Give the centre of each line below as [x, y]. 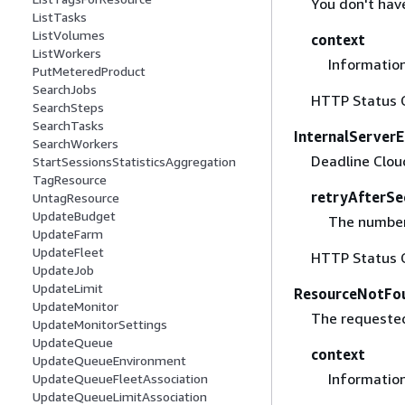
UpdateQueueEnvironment [109, 361]
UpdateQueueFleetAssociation [120, 379]
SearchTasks [68, 126]
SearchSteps [68, 108]
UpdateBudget [74, 216]
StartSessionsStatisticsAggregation [134, 162]
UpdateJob [63, 270]
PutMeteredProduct [89, 71]
